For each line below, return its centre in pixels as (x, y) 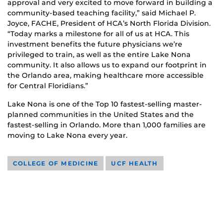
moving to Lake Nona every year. (67, 135)
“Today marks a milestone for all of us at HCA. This (98, 33)
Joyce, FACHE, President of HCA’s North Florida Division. (109, 23)
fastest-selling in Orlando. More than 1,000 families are (107, 125)
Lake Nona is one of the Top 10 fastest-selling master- (105, 104)
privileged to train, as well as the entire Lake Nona (99, 54)
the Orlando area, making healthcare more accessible (106, 75)
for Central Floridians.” (48, 85)
